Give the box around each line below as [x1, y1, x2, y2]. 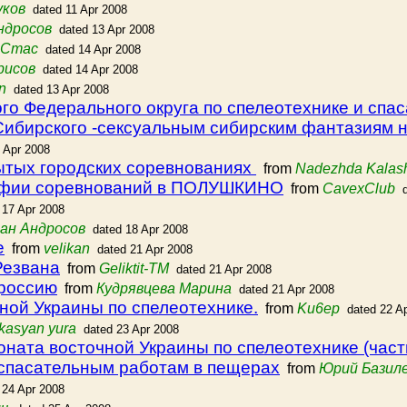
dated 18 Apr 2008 [93, 223, 188, 236]
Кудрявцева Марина [96, 281, 232, 296]
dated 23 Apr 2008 [84, 323, 179, 336]
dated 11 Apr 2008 [33, 3, 127, 16]
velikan [44, 241, 90, 256]
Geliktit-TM [99, 261, 169, 276]
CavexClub [323, 181, 395, 196]
